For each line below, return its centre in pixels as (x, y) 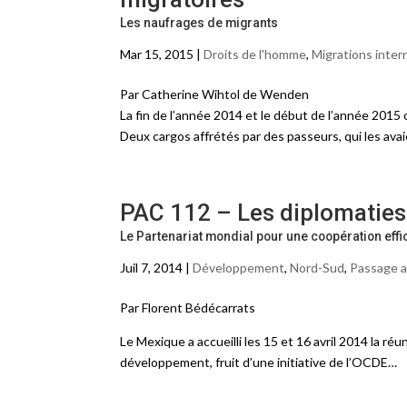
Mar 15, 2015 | (162, 54)
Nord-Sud (317, 268)
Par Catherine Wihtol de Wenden (214, 94)
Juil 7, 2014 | (156, 268)
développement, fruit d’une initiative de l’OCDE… (258, 362)
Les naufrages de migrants (199, 23)
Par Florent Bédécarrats (188, 308)
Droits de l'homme (255, 54)
